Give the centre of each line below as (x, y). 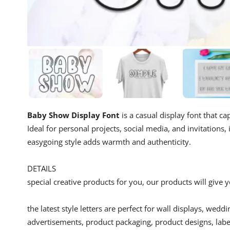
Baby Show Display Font (73, 115)
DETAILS (42, 168)
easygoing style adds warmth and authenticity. (109, 141)
